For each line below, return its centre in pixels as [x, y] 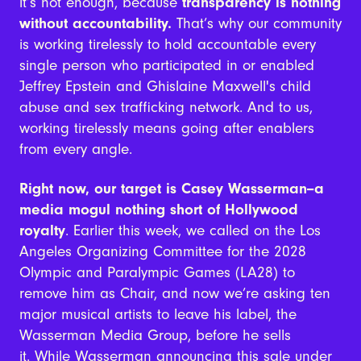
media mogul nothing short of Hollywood [158, 210]
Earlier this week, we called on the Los [194, 231]
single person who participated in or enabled [166, 66]
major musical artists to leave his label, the [158, 315]
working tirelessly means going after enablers [166, 129]
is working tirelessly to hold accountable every [167, 45]
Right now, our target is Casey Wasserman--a [171, 189]
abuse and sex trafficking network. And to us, [166, 108]
